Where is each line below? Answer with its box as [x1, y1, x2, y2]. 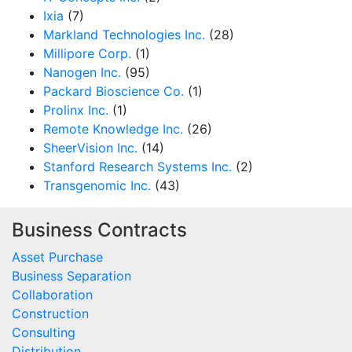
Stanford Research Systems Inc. [43, 159, 232, 174]
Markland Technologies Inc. [43, 27, 205, 42]
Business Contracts [12, 218, 187, 241]
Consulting [12, 324, 75, 340]
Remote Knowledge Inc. [43, 121, 183, 137]
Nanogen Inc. [43, 64, 121, 80]
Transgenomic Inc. [43, 178, 151, 193]
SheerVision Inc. [43, 140, 137, 156]
